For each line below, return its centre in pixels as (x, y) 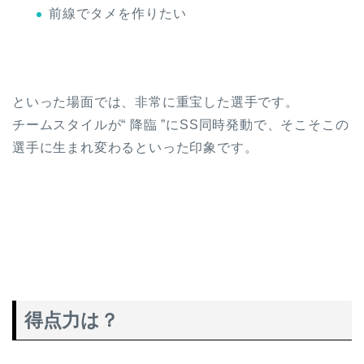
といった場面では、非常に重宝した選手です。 (156, 102)
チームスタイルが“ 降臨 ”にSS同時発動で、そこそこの (181, 125)
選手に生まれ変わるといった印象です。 (135, 148)
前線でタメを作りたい (118, 14)
